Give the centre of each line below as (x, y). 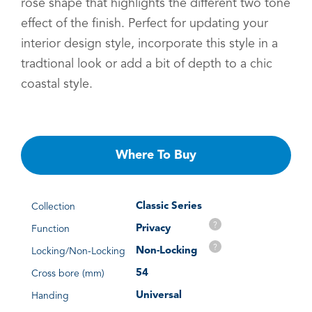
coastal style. (57, 84)
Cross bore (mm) (68, 273)
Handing (50, 296)
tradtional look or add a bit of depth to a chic (147, 64)
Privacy (153, 228)
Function (50, 229)
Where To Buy (156, 155)
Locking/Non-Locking (78, 251)
